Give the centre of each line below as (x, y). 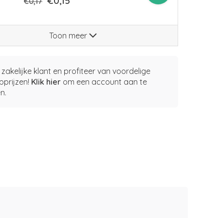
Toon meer (69, 36)
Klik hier (46, 82)
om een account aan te (104, 82)
